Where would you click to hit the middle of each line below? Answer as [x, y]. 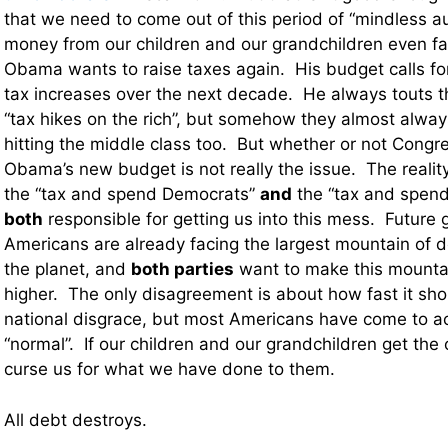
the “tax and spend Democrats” [132, 194]
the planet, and [67, 269]
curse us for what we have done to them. [169, 369]
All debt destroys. [75, 419]
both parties [182, 269]
